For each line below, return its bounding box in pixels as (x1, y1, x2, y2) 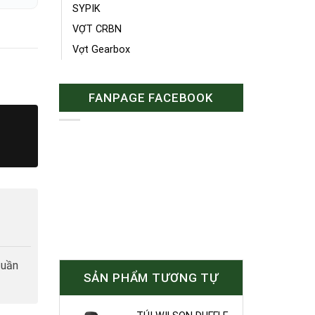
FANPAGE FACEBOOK (89, 90, 214, 105)
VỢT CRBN (72, 22, 122, 35)
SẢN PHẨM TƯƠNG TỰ (83, 271, 219, 285)
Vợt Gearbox (72, 43, 130, 56)
